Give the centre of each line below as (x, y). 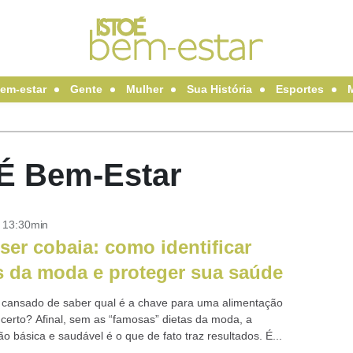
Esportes (299, 89)
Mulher (144, 89)
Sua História (219, 89)
